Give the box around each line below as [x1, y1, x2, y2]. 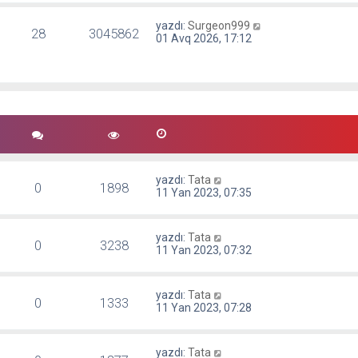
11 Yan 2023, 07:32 [156, 244, 253, 257]
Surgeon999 [188, 19, 251, 32]
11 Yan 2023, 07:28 [156, 301, 253, 315]
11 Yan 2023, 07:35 [156, 186, 253, 200]
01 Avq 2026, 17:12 [156, 32, 253, 45]
